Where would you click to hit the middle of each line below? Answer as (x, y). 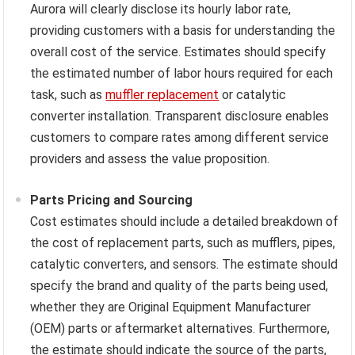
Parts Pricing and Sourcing (112, 200)
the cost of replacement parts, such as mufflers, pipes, (183, 243)
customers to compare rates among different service (180, 138)
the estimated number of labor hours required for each (182, 74)
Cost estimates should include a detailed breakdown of (185, 222)
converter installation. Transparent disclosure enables (180, 116)
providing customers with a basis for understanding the (183, 31)
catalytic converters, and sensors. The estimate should (184, 265)
